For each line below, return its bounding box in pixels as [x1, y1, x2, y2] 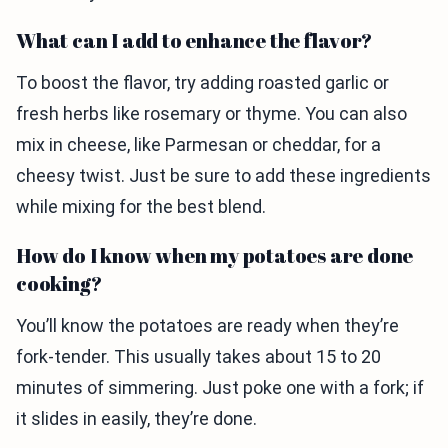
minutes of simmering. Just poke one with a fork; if [16, 377, 424, 399]
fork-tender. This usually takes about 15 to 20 [16, 346, 381, 368]
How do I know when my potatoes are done [16, 242, 414, 270]
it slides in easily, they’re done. [16, 408, 257, 430]
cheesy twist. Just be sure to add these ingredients [16, 165, 431, 187]
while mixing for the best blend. [16, 196, 266, 218]
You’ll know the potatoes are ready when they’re [16, 315, 399, 337]
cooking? [16, 270, 102, 298]
